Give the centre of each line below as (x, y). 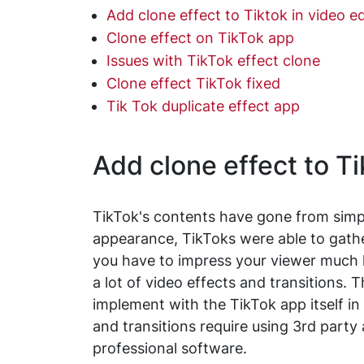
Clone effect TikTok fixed (193, 83)
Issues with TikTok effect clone (213, 61)
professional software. (170, 348)
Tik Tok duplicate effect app (203, 106)
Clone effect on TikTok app (200, 38)
